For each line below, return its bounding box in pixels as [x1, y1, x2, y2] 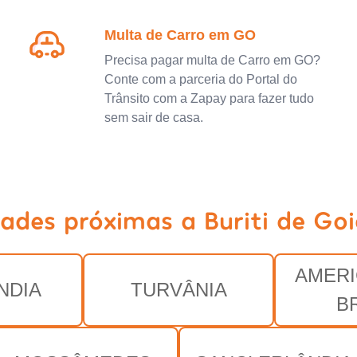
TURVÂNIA [130, 279, 227, 300]
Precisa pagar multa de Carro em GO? [104, 53, 320, 67]
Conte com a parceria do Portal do [104, 73, 297, 86]
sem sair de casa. [104, 111, 203, 124]
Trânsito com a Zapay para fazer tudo [104, 92, 314, 105]
